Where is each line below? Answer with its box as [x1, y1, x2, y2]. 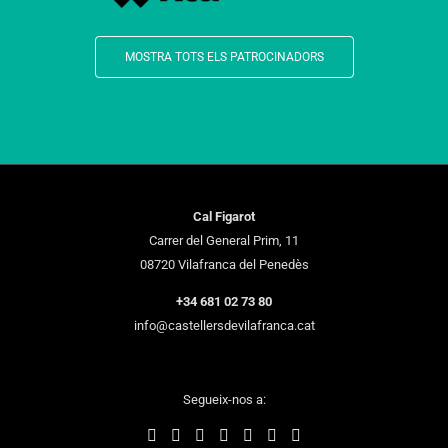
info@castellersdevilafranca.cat [133, 318, 315, 334]
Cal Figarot [193, 209, 255, 225]
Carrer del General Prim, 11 [149, 233, 299, 249]
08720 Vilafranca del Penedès [139, 257, 309, 273]
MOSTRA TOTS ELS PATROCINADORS [124, 50, 324, 65]
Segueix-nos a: [182, 392, 266, 408]
